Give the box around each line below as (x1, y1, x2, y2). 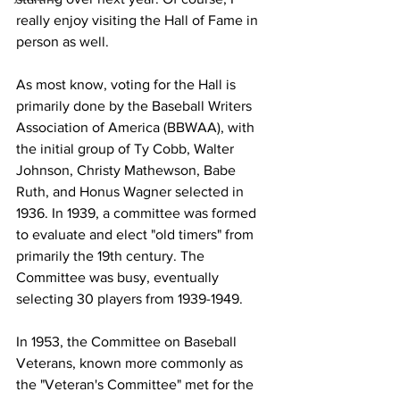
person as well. (16, 34, 112, 49)
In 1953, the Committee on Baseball (16, 334, 240, 349)
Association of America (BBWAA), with (16, 120, 258, 135)
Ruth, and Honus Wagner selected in (16, 184, 247, 199)
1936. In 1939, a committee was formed (16, 205, 260, 221)
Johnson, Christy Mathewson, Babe (16, 162, 239, 178)
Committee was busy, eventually (16, 270, 222, 285)
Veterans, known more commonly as (16, 355, 246, 371)
